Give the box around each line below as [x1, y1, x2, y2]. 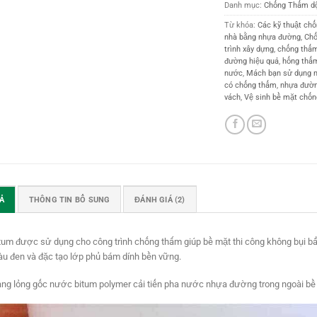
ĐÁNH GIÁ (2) [134, 195, 185, 205]
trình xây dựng [224, 45, 275, 54]
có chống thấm [224, 81, 277, 91]
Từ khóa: [224, 21, 258, 30]
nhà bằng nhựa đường [224, 33, 301, 42]
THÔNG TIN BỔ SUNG [28, 195, 110, 205]
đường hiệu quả [224, 57, 279, 67]
